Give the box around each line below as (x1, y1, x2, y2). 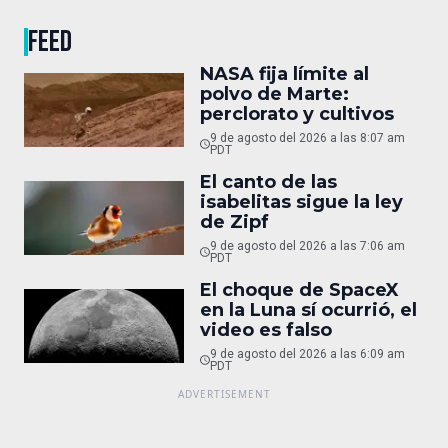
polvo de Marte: (200, 82, 349, 105)
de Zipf (200, 210, 269, 233)
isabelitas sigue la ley (200, 190, 403, 213)
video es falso (200, 318, 332, 341)
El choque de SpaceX (200, 278, 399, 301)
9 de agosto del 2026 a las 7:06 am (209, 238, 405, 253)
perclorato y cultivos (200, 102, 394, 125)
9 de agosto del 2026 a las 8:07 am (209, 130, 405, 145)
